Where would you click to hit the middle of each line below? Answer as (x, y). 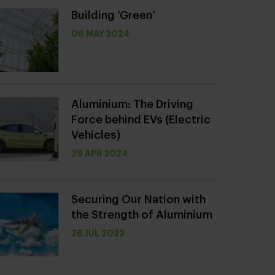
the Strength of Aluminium (142, 215)
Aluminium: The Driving (132, 104)
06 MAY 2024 (100, 34)
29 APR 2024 (99, 153)
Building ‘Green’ (113, 15)
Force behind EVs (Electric (141, 120)
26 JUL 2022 (98, 233)
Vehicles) (96, 135)
